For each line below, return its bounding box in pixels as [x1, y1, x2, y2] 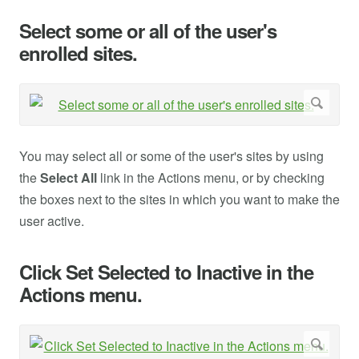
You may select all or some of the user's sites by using [19, 147, 324, 166]
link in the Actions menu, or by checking [97, 168, 325, 188]
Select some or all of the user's [19, 17, 276, 45]
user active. [19, 212, 84, 231]
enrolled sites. [19, 39, 137, 67]
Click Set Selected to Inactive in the [19, 258, 313, 286]
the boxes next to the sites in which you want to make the [19, 190, 340, 209]
